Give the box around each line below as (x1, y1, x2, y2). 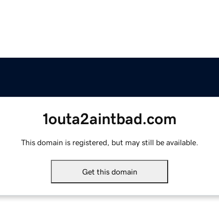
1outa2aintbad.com (43, 111, 176, 127)
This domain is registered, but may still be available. (21, 138, 198, 147)
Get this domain (82, 168, 137, 176)
